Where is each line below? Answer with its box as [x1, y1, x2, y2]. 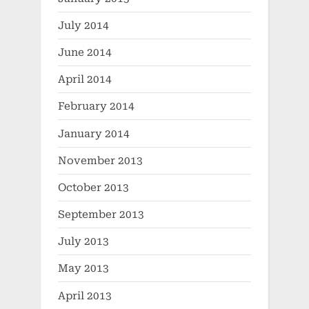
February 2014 [58, 100, 134, 113]
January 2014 [58, 127, 130, 140]
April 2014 [58, 73, 112, 86]
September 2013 [58, 208, 144, 221]
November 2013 [58, 154, 143, 167]
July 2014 [58, 19, 109, 32]
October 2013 [58, 181, 129, 194]
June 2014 [58, 46, 112, 59]
